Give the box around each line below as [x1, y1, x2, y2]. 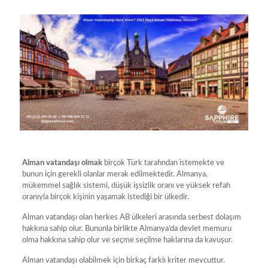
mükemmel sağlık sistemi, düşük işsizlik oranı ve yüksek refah [22, 181, 230, 190]
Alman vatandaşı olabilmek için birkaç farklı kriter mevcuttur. [22, 256, 225, 264]
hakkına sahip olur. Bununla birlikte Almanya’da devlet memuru [22, 224, 232, 233]
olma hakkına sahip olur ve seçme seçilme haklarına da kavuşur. [22, 236, 233, 244]
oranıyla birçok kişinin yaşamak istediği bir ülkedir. [22, 193, 189, 201]
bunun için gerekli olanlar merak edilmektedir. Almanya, [22, 170, 208, 178]
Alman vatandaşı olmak [22, 159, 102, 167]
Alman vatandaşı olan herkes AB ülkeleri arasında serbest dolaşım [22, 213, 241, 221]
